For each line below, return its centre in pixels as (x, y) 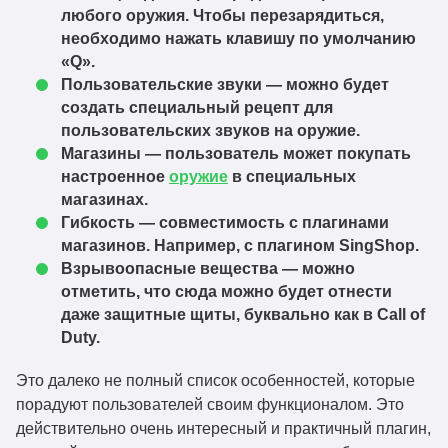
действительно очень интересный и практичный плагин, (223, 428)
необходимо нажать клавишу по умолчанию (238, 38)
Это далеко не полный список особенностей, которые (215, 380)
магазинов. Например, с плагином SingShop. (242, 245)
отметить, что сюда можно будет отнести (226, 291)
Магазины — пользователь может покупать (236, 153)
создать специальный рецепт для (197, 107)
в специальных (292, 176)
